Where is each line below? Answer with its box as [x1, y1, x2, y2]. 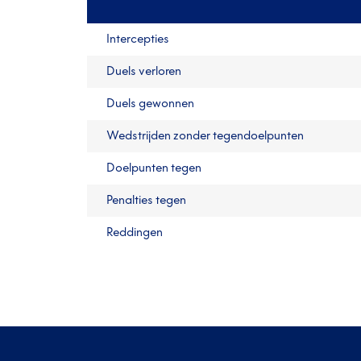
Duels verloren [106, 64, 181, 79]
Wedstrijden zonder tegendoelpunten [106, 128, 304, 143]
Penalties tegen [106, 193, 186, 208]
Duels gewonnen [106, 96, 194, 111]
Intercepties [106, 31, 169, 47]
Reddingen [106, 225, 163, 240]
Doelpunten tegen [106, 160, 201, 176]
